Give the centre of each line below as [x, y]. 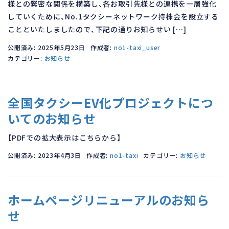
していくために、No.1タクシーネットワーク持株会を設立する [113, 16]
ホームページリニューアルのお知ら [109, 200]
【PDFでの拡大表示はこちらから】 [64, 137]
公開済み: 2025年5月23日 [47, 47]
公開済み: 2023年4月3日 [45, 155]
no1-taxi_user [137, 47]
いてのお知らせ [52, 118]
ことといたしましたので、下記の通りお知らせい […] [97, 29]
